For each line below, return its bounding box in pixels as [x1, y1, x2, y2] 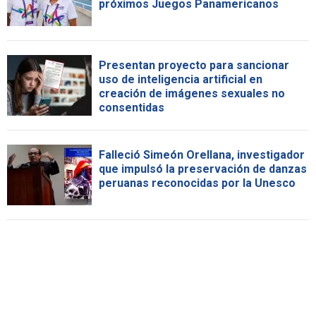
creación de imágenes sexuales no [99, 86, 285, 100]
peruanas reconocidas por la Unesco [99, 176, 296, 190]
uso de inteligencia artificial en [99, 72, 262, 86]
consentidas [99, 100, 164, 114]
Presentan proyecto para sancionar [99, 58, 289, 72]
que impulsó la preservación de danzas [99, 162, 307, 176]
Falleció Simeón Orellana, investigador [99, 147, 305, 162]
